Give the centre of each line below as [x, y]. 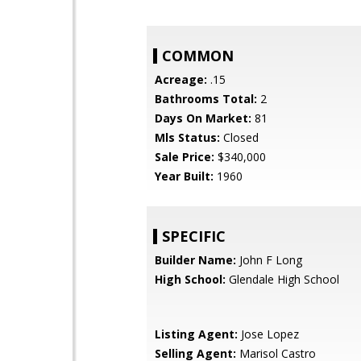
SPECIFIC [194, 236]
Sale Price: [185, 157]
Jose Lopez [268, 334]
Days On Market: [203, 118]
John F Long [269, 260]
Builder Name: [195, 260]
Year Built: [184, 176]
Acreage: [181, 79]
